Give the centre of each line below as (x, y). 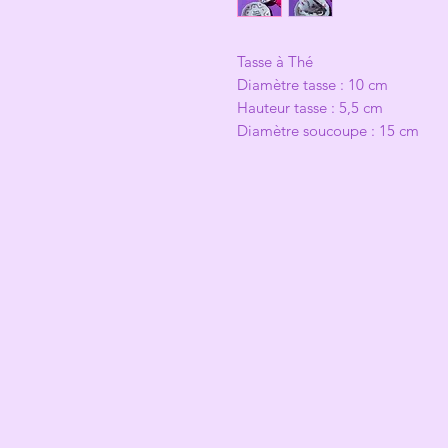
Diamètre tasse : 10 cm (314, 84)
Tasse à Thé (275, 61)
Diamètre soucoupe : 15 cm (328, 130)
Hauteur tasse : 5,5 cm (310, 107)
